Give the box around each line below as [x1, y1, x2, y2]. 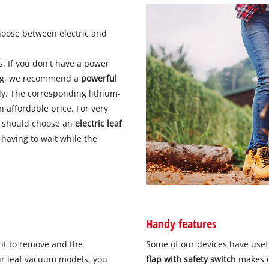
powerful [81, 72, 118, 84]
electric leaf [75, 117, 122, 129]
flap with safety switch [146, 253, 236, 265]
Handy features [146, 214, 216, 232]
